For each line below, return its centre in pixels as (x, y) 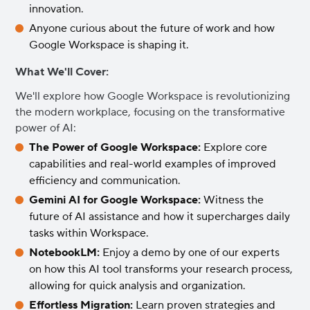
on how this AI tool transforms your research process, (161, 269)
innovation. (57, 9)
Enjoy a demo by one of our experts (190, 253)
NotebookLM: (65, 253)
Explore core (234, 147)
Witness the (232, 200)
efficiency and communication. (105, 181)
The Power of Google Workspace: (115, 147)
